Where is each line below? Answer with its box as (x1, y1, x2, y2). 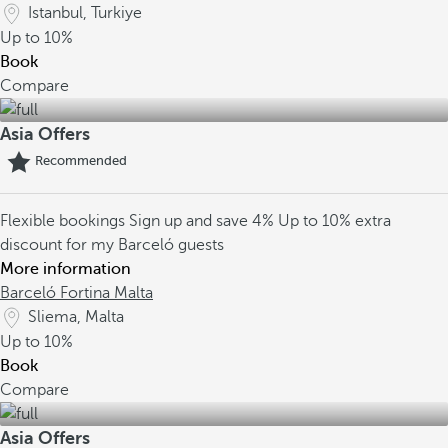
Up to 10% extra (278, 212, 391, 230)
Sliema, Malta (28, 308, 124, 326)
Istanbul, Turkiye (28, 4, 142, 22)
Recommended (35, 153, 127, 169)
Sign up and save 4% (129, 212, 278, 230)
